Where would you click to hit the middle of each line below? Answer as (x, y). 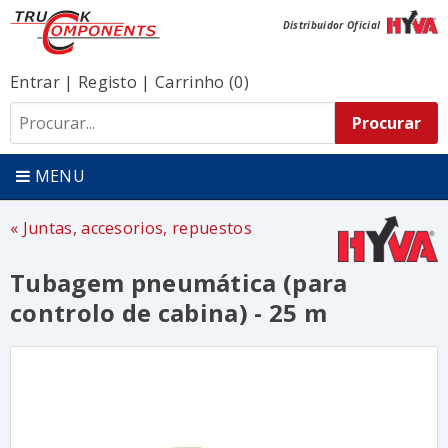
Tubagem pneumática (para (179, 282)
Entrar (35, 82)
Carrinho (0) (202, 82)
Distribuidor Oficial (333, 24)
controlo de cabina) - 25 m (169, 312)
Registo (107, 82)
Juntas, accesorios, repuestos (137, 228)
